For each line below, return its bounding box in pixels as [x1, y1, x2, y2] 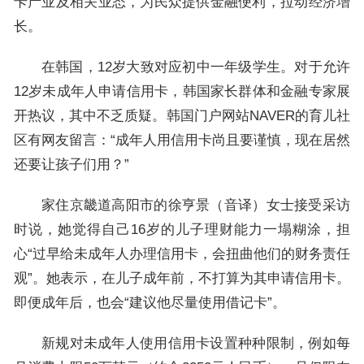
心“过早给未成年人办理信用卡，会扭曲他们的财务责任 [13, 246, 351, 262]
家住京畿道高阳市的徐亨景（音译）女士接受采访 [41, 197, 351, 213]
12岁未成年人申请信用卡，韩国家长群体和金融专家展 [13, 84, 351, 99]
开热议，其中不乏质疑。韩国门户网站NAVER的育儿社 [13, 108, 351, 123]
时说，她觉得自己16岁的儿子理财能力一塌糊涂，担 [13, 222, 351, 237]
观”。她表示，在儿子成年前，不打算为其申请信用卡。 [13, 271, 351, 286]
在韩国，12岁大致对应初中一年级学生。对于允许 [41, 59, 351, 75]
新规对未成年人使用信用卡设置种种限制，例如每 [41, 336, 351, 351]
